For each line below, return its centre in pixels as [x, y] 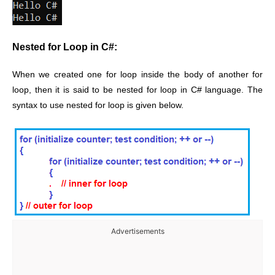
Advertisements [137, 231]
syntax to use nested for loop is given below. [98, 105]
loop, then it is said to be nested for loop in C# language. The [137, 90]
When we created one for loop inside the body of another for [137, 74]
